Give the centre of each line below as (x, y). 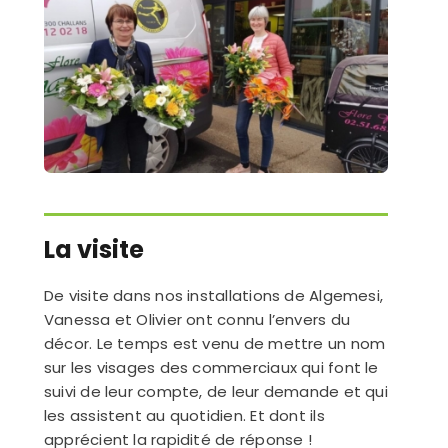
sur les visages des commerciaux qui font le (211, 367)
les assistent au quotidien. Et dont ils (184, 415)
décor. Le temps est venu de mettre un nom (214, 343)
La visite (93, 249)
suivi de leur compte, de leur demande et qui (215, 391)
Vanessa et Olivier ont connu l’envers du (196, 319)
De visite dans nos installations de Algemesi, (213, 295)
